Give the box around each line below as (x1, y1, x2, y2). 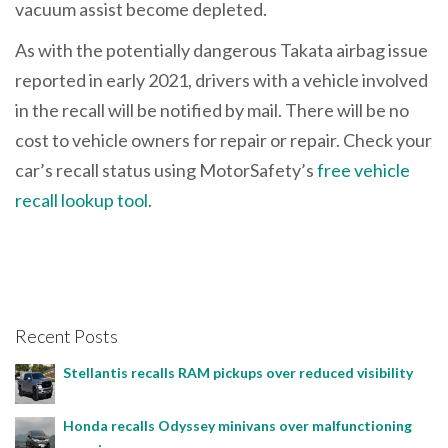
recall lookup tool (15, 189, 148, 212)
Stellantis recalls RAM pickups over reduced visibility (63, 364, 416, 382)
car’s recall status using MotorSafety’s (15, 159, 314, 182)
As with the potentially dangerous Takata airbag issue (15, 39, 428, 62)
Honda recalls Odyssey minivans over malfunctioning (63, 417, 412, 435)
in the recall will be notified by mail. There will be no (15, 99, 409, 122)
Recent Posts (15, 324, 118, 347)
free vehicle (314, 159, 410, 182)
